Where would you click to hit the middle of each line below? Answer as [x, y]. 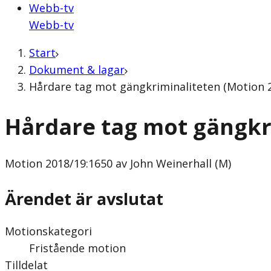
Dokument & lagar [77, 70]
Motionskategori [48, 231]
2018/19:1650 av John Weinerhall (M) [137, 164]
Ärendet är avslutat [84, 198]
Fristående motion [77, 248]
